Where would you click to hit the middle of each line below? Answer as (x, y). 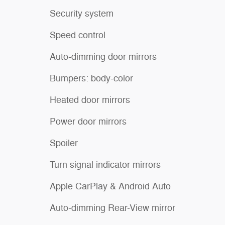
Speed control (78, 35)
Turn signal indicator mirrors (105, 164)
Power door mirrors (88, 121)
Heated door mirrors (90, 100)
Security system (82, 13)
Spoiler (64, 143)
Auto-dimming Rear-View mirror (113, 208)
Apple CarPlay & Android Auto (110, 186)
